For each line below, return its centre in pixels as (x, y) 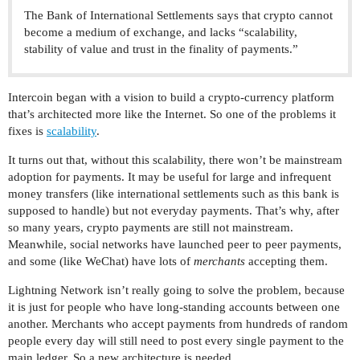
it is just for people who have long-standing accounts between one (174, 307)
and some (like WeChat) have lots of (101, 262)
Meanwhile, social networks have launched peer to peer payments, (175, 245)
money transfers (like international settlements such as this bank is (174, 194)
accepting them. (286, 262)
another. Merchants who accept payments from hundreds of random (178, 324)
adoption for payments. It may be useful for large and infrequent (170, 177)
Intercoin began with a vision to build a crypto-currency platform (171, 98)
